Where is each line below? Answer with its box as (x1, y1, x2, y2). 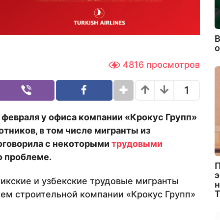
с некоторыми (45, 138, 111, 149)
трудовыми (111, 138, 163, 149)
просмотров (146, 59, 200, 70)
